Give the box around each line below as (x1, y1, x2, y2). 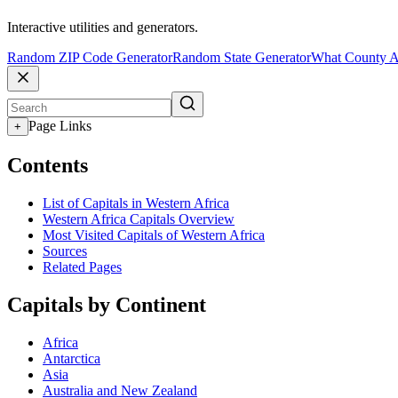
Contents (7, 154, 88, 178)
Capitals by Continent (7, 292, 206, 316)
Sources (43, 243, 87, 259)
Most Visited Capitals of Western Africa (43, 227, 265, 243)
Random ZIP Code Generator (7, 50, 172, 66)
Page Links (28, 118, 92, 134)
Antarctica (43, 350, 100, 366)
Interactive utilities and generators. (7, 20, 198, 36)
